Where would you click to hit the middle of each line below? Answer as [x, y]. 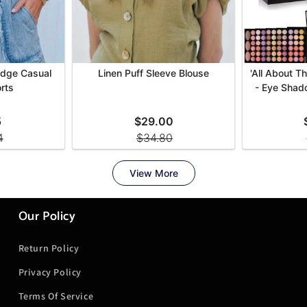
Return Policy [49, 248]
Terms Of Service [56, 296]
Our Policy [47, 217]
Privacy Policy [50, 272]
